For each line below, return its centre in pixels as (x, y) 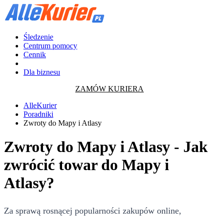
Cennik (35, 55)
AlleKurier (40, 105)
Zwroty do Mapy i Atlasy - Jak (106, 147)
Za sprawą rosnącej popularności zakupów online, (93, 210)
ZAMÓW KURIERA (109, 89)
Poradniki (38, 114)
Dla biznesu (42, 72)
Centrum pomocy (50, 46)
